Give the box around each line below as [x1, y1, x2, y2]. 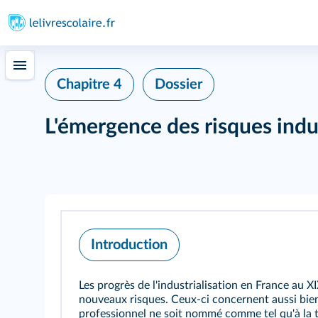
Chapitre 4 [57, 77, 122, 92]
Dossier [155, 77, 202, 92]
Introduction [91, 238, 168, 252]
